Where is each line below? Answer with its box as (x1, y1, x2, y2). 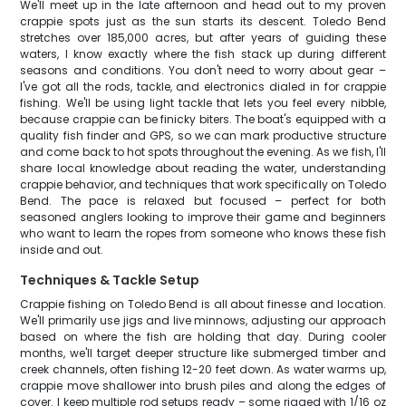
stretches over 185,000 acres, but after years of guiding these (20, 30, 386, 45)
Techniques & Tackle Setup (20, 271, 200, 289)
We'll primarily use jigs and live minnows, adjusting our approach (20, 313, 386, 328)
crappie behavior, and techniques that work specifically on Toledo (20, 177, 386, 192)
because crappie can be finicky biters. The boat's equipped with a (20, 111, 386, 127)
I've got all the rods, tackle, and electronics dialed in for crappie (20, 79, 386, 94)
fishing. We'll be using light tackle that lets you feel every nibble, (20, 95, 386, 111)
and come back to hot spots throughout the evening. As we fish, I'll (20, 144, 386, 159)
